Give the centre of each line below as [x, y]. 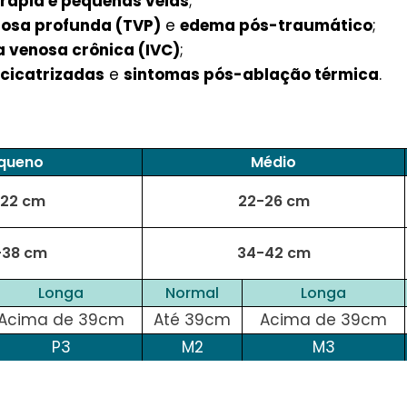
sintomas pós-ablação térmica [251, 74]
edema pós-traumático [276, 25]
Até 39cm [192, 319]
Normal [192, 293]
